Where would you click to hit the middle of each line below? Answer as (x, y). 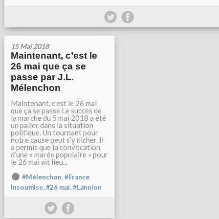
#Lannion (87, 187)
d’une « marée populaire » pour (59, 155)
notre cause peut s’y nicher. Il (57, 140)
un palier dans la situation (52, 125)
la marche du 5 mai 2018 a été (58, 118)
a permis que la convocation (55, 147)
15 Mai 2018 (30, 46)
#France (77, 177)
